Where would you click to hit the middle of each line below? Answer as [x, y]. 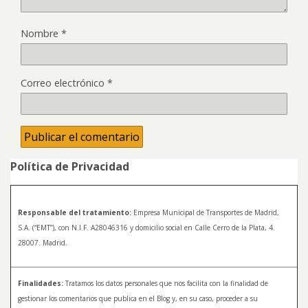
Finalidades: [41, 284]
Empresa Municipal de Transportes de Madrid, [205, 213]
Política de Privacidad [70, 167]
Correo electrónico [64, 83]
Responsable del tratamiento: [75, 213]
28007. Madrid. [43, 243]
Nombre [41, 34]
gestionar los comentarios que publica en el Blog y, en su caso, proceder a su [138, 299]
